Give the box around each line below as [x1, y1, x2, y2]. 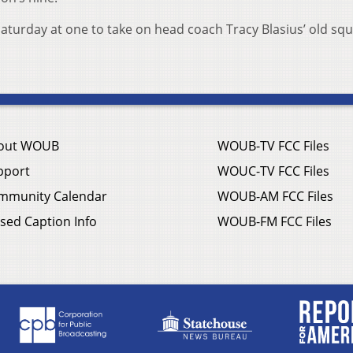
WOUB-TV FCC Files [217, 136, 329, 154]
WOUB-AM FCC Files [217, 187, 333, 205]
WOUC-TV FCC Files [217, 162, 329, 180]
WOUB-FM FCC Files [217, 212, 332, 230]
